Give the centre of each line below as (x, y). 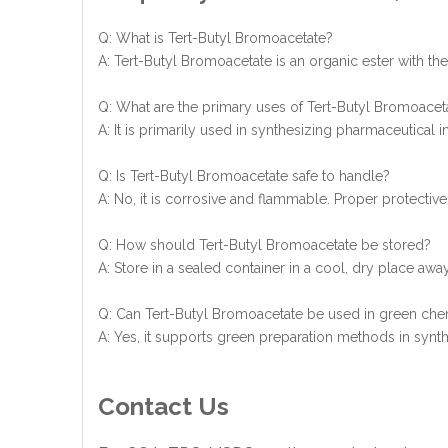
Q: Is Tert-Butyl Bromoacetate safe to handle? (244, 176)
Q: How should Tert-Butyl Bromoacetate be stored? (264, 245)
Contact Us (163, 406)
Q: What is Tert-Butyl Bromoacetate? (215, 38)
